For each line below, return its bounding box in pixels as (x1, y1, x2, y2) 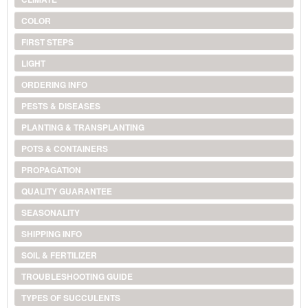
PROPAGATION (21, 163, 81, 176)
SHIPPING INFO (21, 227, 82, 240)
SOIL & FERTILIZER (21, 248, 97, 261)
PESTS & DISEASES (21, 99, 100, 112)
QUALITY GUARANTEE (21, 184, 112, 197)
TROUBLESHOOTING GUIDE (21, 269, 133, 283)
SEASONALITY (21, 206, 80, 219)
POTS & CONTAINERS (21, 142, 108, 155)
